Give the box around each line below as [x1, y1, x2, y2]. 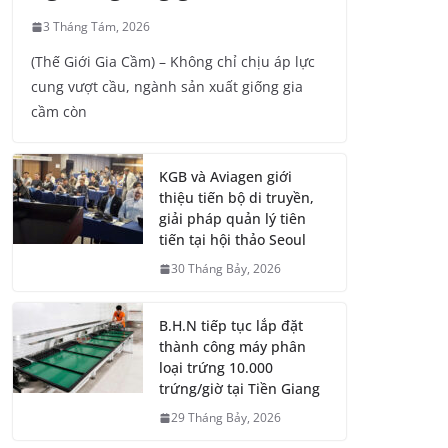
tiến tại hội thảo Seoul [159, 230, 306, 250]
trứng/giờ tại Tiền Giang [159, 379, 320, 399]
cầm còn [31, 102, 87, 122]
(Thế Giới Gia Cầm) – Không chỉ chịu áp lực [31, 52, 315, 72]
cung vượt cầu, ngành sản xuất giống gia [31, 77, 303, 97]
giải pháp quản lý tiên [159, 209, 306, 229]
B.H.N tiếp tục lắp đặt [159, 316, 303, 336]
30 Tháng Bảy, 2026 [171, 260, 281, 278]
